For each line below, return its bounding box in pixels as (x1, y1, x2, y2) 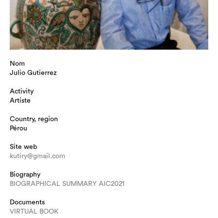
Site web (10, 144, 37, 151)
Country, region (10, 116, 58, 123)
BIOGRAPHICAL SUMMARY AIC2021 (10, 181, 125, 188)
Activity (10, 88, 34, 95)
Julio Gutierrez (10, 70, 57, 77)
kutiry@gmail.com (10, 153, 65, 160)
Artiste (10, 97, 31, 105)
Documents (10, 199, 45, 206)
